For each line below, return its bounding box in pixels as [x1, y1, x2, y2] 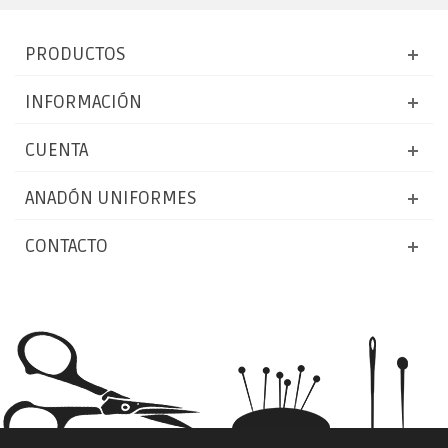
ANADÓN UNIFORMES [25, 186, 197, 210]
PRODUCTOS [25, 42, 126, 66]
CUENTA [25, 138, 88, 162]
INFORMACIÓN [25, 90, 142, 114]
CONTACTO [25, 234, 108, 258]
